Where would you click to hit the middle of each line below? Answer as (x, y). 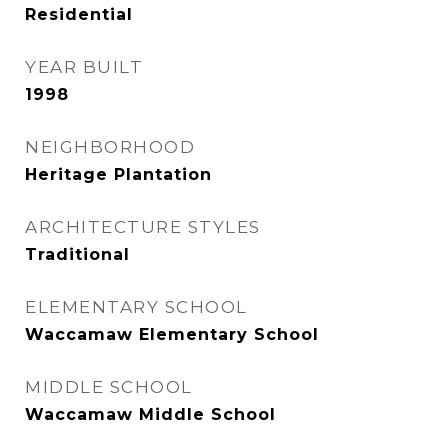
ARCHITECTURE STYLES (143, 227)
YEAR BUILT (84, 67)
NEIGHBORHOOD (110, 147)
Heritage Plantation (118, 174)
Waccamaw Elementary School (172, 334)
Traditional (77, 254)
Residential (79, 14)
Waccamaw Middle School (150, 414)
